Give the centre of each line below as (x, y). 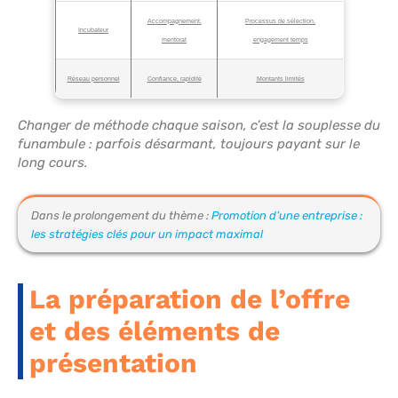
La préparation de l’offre (190, 299)
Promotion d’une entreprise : (287, 216)
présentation (113, 363)
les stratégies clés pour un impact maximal (147, 235)
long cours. (53, 163)
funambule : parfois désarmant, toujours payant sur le (189, 144)
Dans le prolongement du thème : (121, 216)
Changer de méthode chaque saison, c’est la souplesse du (199, 126)
